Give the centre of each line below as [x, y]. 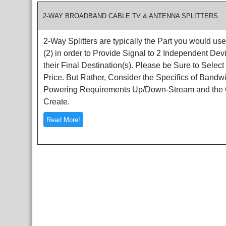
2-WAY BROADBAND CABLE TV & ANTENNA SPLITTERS [130, 16]
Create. [56, 102]
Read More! [63, 120]
